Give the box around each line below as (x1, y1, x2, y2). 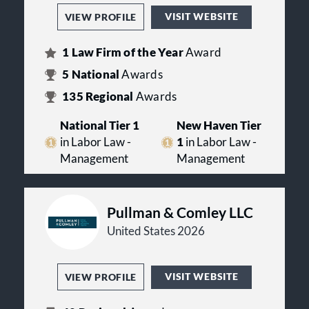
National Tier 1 (59, 119, 139, 133)
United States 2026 (107, 224, 205, 239)
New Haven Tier (176, 119, 261, 133)
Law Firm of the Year (69, 46, 186, 60)
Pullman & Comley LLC (107, 203, 253, 221)
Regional (83, 90, 136, 104)
